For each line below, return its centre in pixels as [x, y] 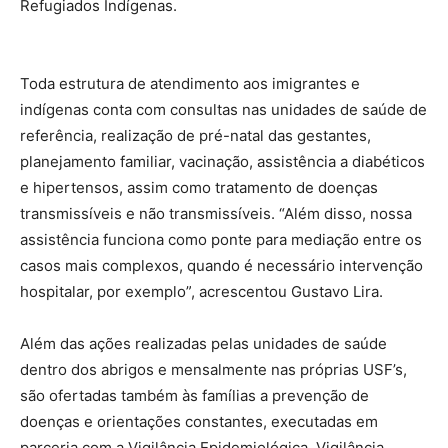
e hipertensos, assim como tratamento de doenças [199, 187]
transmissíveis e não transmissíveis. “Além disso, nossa [216, 213]
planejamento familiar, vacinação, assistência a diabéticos [222, 161]
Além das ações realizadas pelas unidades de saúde [203, 343]
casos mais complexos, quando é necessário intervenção [221, 265]
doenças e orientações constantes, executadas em [199, 421]
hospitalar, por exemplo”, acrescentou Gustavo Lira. [201, 291]
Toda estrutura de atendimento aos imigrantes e [190, 83]
